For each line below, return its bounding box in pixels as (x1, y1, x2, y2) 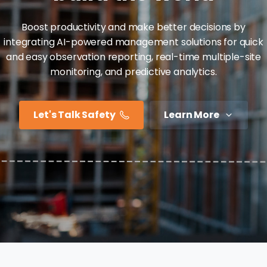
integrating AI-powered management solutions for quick (4, 35, 263, 49)
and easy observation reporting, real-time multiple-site (5, 49, 262, 64)
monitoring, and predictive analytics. (50, 64, 217, 79)
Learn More (164, 107, 219, 122)
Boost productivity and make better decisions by (21, 20, 246, 34)
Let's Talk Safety (33, 107, 116, 122)
